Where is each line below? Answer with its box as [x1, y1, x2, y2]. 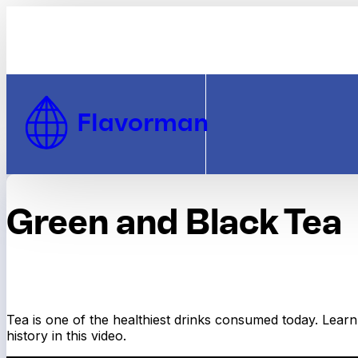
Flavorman [76, 105, 209, 138]
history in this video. [6, 327, 126, 344]
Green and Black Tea [6, 201, 342, 244]
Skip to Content [19, 12, 152, 34]
